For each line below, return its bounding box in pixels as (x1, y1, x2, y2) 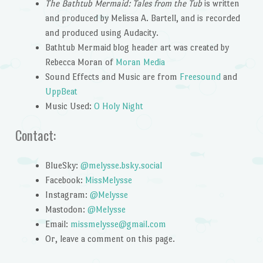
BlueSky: (45, 160, 80, 171)
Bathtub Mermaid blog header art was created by (45, 42, 229, 52)
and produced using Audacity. (45, 27, 159, 38)
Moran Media (115, 56, 165, 67)
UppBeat (45, 86, 77, 96)
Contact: (15, 125, 56, 146)
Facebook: (45, 175, 85, 186)
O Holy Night (93, 100, 143, 111)
